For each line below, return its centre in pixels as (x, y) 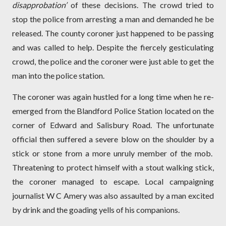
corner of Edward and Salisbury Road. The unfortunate (113, 125)
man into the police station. (58, 76)
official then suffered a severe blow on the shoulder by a (113, 139)
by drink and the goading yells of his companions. (96, 210)
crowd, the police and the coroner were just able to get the (113, 62)
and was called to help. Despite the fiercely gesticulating (113, 47)
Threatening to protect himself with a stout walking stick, (113, 167)
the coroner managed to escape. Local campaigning (113, 182)
